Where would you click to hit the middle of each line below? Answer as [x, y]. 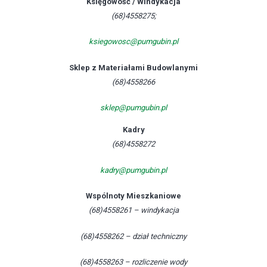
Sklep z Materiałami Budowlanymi [133, 67]
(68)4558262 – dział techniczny [133, 236]
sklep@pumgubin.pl [133, 108]
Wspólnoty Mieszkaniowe [133, 196]
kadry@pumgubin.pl [133, 170]
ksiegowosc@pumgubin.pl [133, 41]
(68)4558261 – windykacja [133, 210]
